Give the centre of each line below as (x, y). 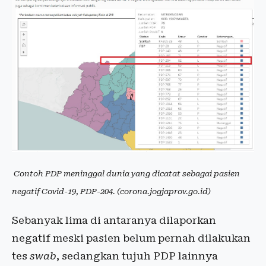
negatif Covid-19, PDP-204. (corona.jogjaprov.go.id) (111, 191)
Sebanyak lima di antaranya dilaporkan (114, 220)
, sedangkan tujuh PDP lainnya (137, 256)
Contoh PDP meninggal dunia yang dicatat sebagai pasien (126, 173)
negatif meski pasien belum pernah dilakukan (131, 238)
